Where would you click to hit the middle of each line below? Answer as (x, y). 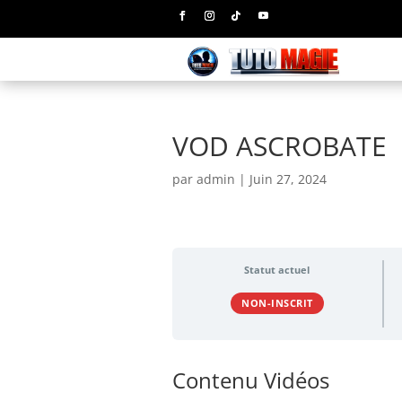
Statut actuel (277, 271)
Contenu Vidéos (251, 380)
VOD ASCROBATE (280, 146)
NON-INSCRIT (277, 303)
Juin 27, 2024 (288, 179)
